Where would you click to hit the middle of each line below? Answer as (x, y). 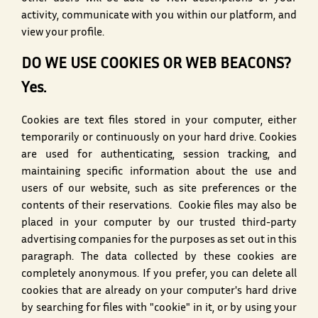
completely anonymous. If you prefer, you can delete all (159, 275)
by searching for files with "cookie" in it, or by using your (159, 309)
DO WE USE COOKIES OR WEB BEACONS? (156, 65)
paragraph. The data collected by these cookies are (159, 258)
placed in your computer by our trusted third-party (159, 224)
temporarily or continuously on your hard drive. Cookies (159, 138)
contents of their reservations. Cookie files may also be (159, 207)
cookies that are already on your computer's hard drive (159, 292)
